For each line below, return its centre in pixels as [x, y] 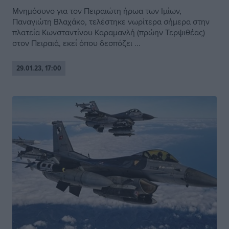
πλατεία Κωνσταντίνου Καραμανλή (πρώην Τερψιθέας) [109, 32]
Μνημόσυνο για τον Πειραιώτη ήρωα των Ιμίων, [97, 11]
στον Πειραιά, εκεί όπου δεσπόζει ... [76, 43]
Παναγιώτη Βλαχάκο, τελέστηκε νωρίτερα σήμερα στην [111, 22]
